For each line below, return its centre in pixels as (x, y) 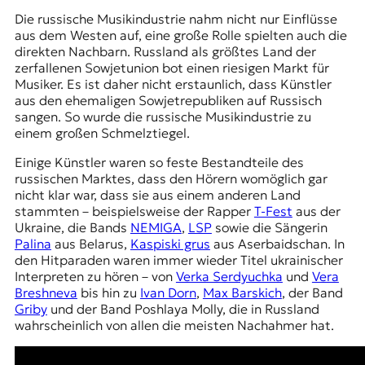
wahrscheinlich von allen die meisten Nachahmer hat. (176, 325)
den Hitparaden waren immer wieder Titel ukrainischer (178, 260)
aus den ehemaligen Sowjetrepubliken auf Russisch (168, 101)
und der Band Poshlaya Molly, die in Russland (183, 309)
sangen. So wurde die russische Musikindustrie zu (163, 117)
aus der (316, 211)
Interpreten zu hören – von (95, 277)
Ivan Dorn (168, 293)
